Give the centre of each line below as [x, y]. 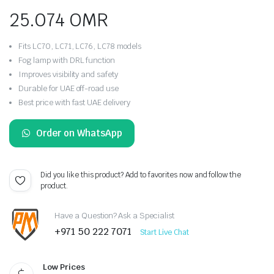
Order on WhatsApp [79, 133]
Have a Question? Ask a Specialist [115, 216]
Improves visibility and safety [68, 74]
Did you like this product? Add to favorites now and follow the [141, 175]
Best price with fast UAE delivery [75, 102]
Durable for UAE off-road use [69, 88]
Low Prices [64, 267]
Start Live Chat [165, 233]
